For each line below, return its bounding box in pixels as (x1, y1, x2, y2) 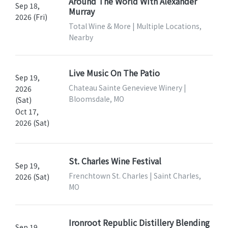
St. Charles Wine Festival (68, 155, 161, 167)
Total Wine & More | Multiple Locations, (68, 21, 202, 32)
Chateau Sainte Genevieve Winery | (68, 82, 186, 93)
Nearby (68, 32, 93, 43)
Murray (68, 5, 95, 18)
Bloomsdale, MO (68, 94, 124, 104)
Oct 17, (15, 106, 39, 117)
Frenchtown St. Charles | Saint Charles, (68, 170, 201, 181)
